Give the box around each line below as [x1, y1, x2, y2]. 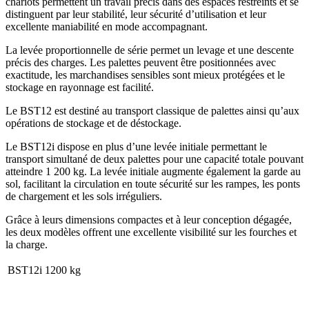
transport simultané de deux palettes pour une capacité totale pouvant [6, 153, 303, 166]
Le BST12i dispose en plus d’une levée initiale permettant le [6, 141, 267, 153]
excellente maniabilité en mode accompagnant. [6, 21, 208, 33]
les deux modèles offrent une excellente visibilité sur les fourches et [6, 226, 297, 239]
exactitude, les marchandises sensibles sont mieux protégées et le [6, 69, 285, 81]
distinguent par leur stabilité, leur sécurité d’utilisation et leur [6, 8, 266, 21]
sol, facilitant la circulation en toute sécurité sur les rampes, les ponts [6, 178, 300, 190]
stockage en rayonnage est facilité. [6, 81, 154, 94]
